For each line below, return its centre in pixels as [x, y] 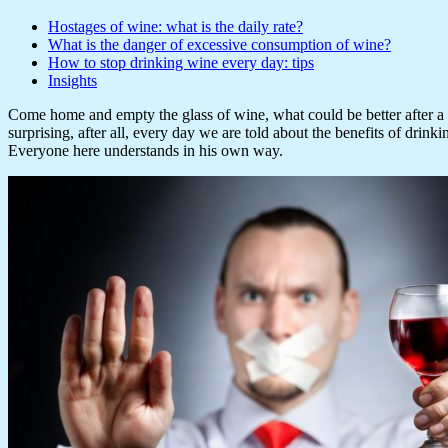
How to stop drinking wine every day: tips [181, 62]
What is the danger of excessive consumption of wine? [219, 44]
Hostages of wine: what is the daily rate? [175, 26]
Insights [72, 80]
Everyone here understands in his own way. [145, 150]
